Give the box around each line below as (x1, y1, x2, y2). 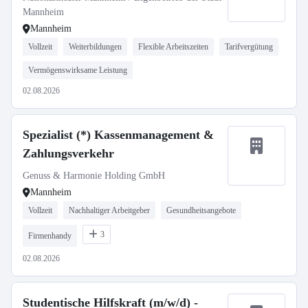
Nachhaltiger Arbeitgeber (69, 206, 150, 215)
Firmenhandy (28, 231, 71, 241)
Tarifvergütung (225, 42, 273, 52)
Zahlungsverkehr (23, 146, 114, 160)
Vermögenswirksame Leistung (28, 65, 127, 75)
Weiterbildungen (69, 42, 122, 52)
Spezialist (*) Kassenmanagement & (23, 128, 214, 142)
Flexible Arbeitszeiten (138, 42, 208, 52)
